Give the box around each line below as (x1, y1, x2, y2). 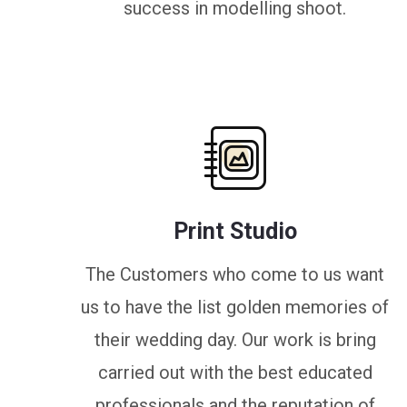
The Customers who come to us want (85, 263, 385, 285)
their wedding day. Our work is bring (94, 329, 376, 351)
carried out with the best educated (97, 362, 372, 383)
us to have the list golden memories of (81, 296, 390, 318)
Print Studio (173, 218, 297, 244)
